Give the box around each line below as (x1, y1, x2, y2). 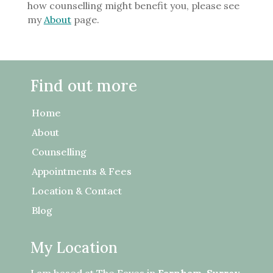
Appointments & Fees (32, 165, 132, 177)
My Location (30, 238, 118, 257)
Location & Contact (32, 185, 122, 197)
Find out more (30, 76, 137, 96)
